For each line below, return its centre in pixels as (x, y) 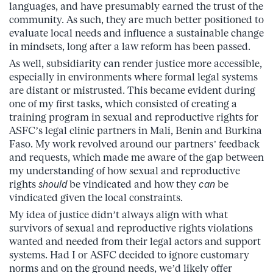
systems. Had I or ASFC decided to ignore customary (129, 254)
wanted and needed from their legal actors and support (135, 241)
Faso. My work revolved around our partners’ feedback (134, 144)
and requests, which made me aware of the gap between (136, 157)
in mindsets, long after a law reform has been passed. (131, 46)
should (54, 184)
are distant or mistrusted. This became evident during (132, 90)
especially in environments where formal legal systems (133, 76)
